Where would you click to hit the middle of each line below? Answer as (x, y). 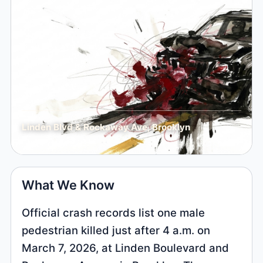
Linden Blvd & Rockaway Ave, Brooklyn (106, 127)
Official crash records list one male (114, 212)
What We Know (68, 185)
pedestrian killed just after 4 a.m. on (116, 230)
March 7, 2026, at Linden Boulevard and (126, 247)
